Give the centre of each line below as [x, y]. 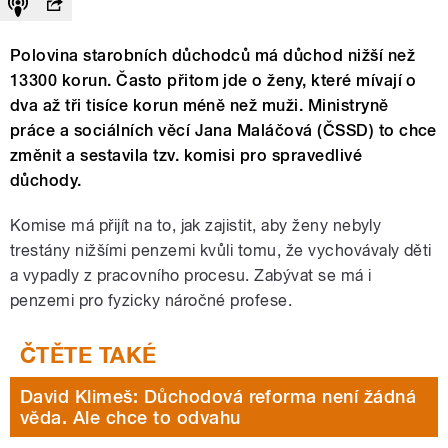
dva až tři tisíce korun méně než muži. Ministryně [199, 106]
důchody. [46, 181]
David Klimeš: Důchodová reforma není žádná [218, 397]
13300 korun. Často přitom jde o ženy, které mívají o [213, 81]
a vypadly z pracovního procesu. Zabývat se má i [191, 276]
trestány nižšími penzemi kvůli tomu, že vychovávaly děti [221, 251]
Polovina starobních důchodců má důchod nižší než [213, 56]
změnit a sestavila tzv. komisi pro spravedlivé [186, 156]
